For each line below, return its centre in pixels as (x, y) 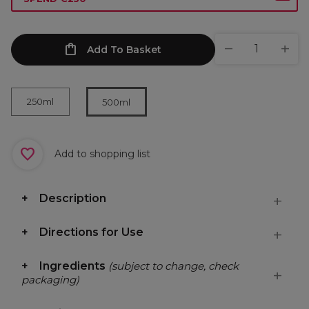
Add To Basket (124, 50)
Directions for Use (91, 232)
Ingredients (74, 266)
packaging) (50, 280)
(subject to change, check (173, 266)
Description (73, 198)
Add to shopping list (101, 153)
